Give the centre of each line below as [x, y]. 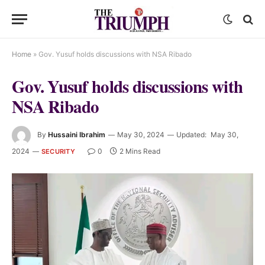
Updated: [191, 135]
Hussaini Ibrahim [77, 135]
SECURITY [58, 151]
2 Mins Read [140, 151]
